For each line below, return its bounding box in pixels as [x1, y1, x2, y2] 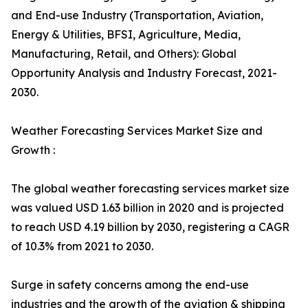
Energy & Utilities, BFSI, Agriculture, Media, [11, 27, 241, 41]
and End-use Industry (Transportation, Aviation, [11, 8, 263, 22]
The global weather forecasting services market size [11, 181, 289, 195]
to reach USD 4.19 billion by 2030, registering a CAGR [11, 220, 289, 234]
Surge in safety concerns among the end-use [11, 278, 249, 291]
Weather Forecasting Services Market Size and [11, 124, 263, 137]
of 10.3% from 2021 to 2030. [11, 239, 153, 253]
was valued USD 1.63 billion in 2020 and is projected [11, 201, 284, 214]
